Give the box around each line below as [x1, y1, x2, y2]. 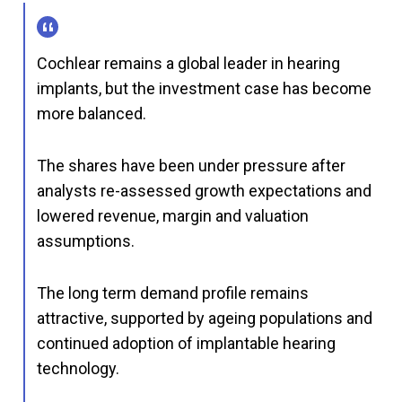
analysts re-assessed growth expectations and [37, 180, 371, 200]
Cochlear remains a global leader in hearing [37, 53, 340, 73]
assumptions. [37, 231, 135, 250]
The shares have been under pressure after [37, 155, 345, 175]
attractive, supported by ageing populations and [37, 308, 372, 328]
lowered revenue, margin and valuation [37, 205, 309, 225]
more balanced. [37, 103, 146, 123]
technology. [37, 358, 119, 378]
